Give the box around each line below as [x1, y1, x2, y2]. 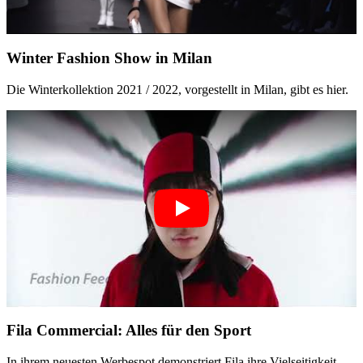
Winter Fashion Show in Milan [6, 49, 212, 66]
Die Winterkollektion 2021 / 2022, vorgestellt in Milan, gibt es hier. [6, 82, 348, 96]
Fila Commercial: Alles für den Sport [6, 322, 251, 340]
